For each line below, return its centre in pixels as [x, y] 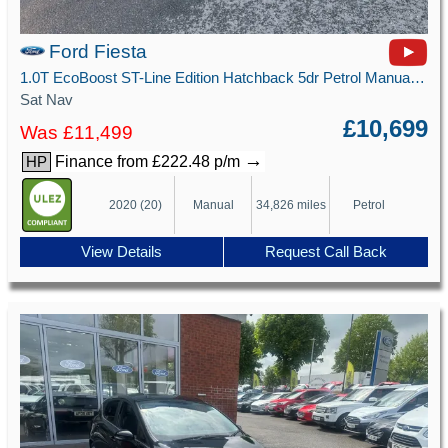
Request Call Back [326, 252]
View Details [122, 252]
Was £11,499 [77, 132]
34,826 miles [290, 204]
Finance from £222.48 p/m [148, 161]
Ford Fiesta [98, 52]
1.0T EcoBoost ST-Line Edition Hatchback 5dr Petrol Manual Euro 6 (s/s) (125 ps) [418, 77]
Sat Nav [47, 99]
